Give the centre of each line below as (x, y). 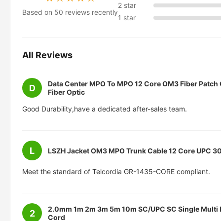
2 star (127, 5)
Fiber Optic (66, 92)
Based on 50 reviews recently (70, 12)
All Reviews (47, 55)
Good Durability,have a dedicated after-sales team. (105, 109)
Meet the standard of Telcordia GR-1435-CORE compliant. (116, 172)
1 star (127, 18)
